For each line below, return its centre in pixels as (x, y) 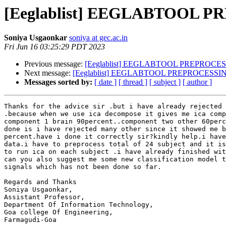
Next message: (48, 73)
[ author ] (197, 82)
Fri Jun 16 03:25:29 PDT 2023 (54, 47)
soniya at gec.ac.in (98, 38)
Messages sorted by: (58, 82)
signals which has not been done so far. (83, 167)
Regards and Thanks (40, 182)
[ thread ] (133, 82)
